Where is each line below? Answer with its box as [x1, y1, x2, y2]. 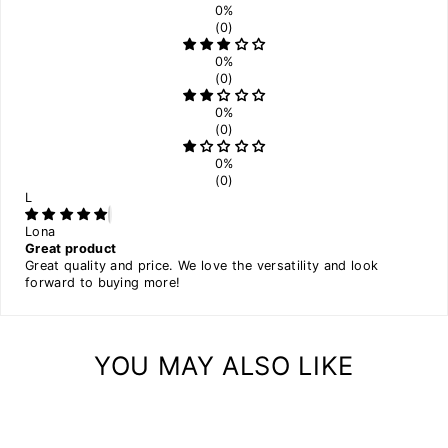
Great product [25, 241, 117, 257]
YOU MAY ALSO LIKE [94, 350, 354, 382]
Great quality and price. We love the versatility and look [25, 258, 379, 274]
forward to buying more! [25, 275, 181, 291]
